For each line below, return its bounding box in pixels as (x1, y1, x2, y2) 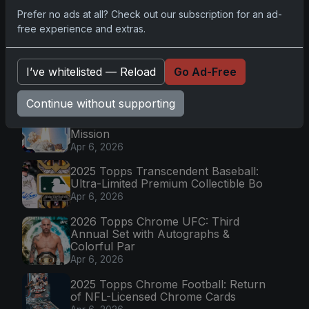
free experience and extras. (17, 22, 146, 34)
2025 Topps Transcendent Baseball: (70, 164, 259, 179)
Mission (70, 126, 110, 141)
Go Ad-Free (174, 64, 237, 79)
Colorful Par (70, 239, 135, 253)
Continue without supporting (26, 96, 175, 110)
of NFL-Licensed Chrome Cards (70, 289, 236, 303)
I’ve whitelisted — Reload (26, 64, 156, 79)
